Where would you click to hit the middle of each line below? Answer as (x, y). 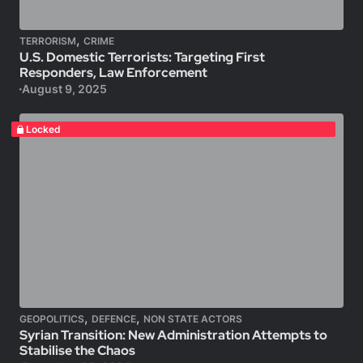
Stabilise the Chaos (77, 350)
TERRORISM (48, 41)
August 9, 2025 (64, 89)
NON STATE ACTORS (193, 319)
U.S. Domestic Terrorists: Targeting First (142, 57)
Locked (43, 129)
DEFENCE (114, 319)
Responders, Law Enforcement (113, 73)
